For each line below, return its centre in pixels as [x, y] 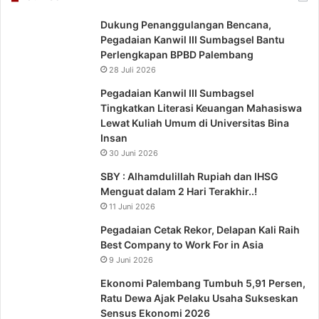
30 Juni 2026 [134, 153]
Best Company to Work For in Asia [182, 245]
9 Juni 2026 [131, 260]
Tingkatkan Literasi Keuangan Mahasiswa [201, 108]
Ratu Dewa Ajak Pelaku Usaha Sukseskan [199, 298]
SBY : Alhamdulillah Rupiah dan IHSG [189, 177]
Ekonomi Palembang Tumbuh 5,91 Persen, [203, 283]
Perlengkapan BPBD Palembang [177, 55]
